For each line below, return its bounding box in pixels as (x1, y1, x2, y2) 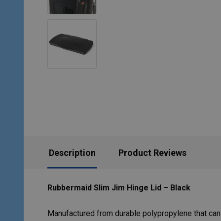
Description (49, 147, 96, 158)
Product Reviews (118, 147, 186, 158)
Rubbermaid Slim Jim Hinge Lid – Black (47, 183, 190, 192)
